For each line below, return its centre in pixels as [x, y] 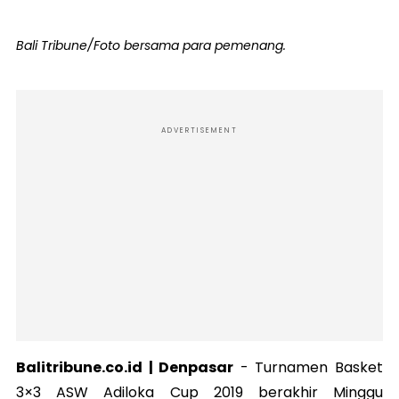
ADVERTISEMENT [199, 131]
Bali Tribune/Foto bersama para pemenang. [151, 46]
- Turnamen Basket [309, 368]
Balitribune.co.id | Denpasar [125, 368]
